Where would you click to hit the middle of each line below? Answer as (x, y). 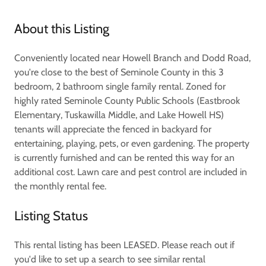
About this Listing (62, 28)
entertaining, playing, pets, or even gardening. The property (132, 143)
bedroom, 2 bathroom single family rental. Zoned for (120, 86)
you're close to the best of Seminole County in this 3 (119, 72)
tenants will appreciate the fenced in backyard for (113, 129)
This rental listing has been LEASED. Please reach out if (124, 245)
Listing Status (51, 216)
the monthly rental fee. (60, 186)
